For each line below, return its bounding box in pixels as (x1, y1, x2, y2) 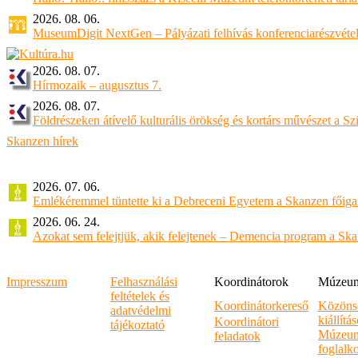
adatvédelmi (110, 304, 171, 317)
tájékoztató (110, 318, 165, 332)
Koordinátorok (214, 275, 288, 288)
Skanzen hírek (6, 134, 78, 148)
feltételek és (110, 289, 169, 303)
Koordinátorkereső (214, 299, 308, 312)
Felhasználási (110, 275, 177, 288)
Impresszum (6, 275, 67, 288)
